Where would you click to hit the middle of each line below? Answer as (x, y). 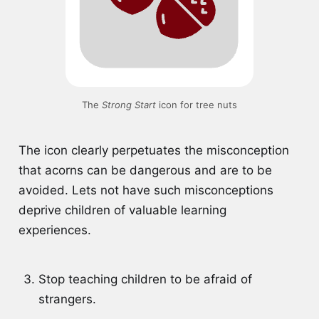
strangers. (67, 299)
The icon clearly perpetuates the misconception (153, 151)
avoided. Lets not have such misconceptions (146, 190)
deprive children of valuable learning (122, 210)
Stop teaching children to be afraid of (145, 279)
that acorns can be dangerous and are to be (145, 171)
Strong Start (129, 105)
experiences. (56, 230)
